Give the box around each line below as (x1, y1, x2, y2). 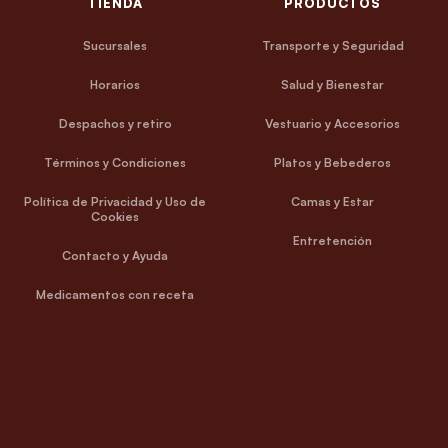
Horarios (90, 76, 141, 92)
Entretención (293, 232, 373, 248)
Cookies (91, 208, 140, 224)
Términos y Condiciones (44, 154, 187, 170)
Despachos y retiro (58, 115, 172, 131)
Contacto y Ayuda (62, 247, 169, 263)
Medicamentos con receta (36, 286, 195, 302)
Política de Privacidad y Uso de (24, 193, 207, 209)
